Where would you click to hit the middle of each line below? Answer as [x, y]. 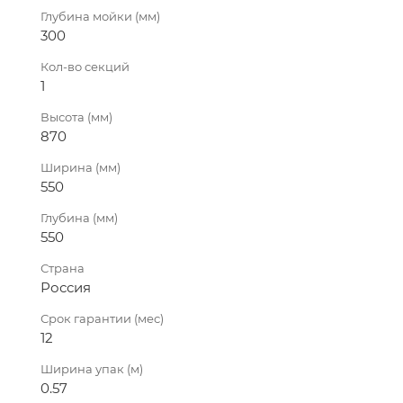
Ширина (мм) [81, 167]
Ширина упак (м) [92, 368]
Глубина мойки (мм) [100, 16]
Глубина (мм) [79, 217]
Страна [63, 268]
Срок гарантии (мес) [102, 318]
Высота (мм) [76, 116]
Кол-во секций [85, 66]
